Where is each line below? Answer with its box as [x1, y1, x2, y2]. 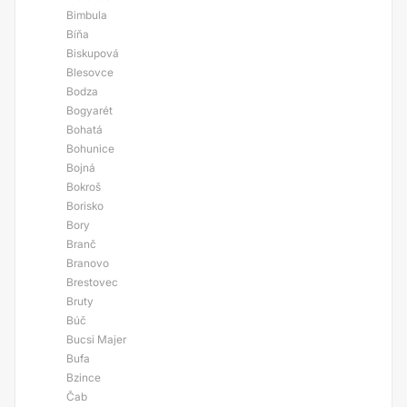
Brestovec [66, 275, 118, 289]
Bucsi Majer [66, 333, 126, 346]
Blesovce [66, 65, 114, 79]
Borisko [66, 199, 104, 213]
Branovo [66, 256, 109, 270]
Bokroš [66, 180, 101, 194]
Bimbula [66, 8, 107, 22]
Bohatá [66, 123, 103, 136]
